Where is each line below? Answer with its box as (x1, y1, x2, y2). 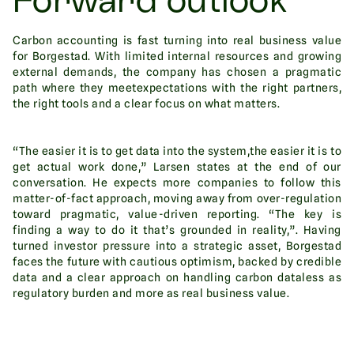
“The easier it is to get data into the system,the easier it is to (13, 145, 341, 158)
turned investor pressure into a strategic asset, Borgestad (13, 239, 341, 253)
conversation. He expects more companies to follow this (13, 176, 341, 190)
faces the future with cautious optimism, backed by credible (13, 255, 341, 269)
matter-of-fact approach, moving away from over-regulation (13, 192, 341, 205)
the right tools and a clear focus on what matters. (13, 97, 280, 111)
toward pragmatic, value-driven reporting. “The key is (13, 208, 341, 221)
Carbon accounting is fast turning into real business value (13, 34, 341, 47)
